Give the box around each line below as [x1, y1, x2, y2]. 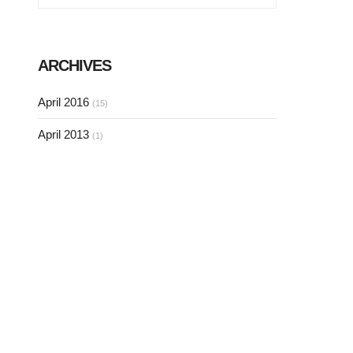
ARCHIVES [38, 57, 111, 74]
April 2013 [38, 128, 92, 141]
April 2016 [38, 95, 92, 109]
